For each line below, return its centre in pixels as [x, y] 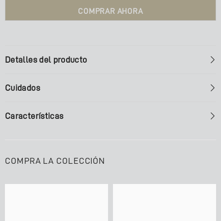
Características [34, 116]
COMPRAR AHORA [110, 11]
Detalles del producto [46, 60]
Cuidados [22, 88]
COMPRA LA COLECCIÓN [55, 161]
